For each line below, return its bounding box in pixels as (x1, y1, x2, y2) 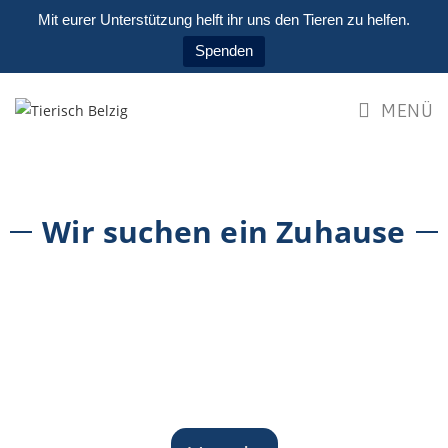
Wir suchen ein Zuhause (42, 211, 406, 252)
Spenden (195, 42, 253, 59)
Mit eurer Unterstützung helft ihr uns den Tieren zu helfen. (38, 11, 410, 28)
